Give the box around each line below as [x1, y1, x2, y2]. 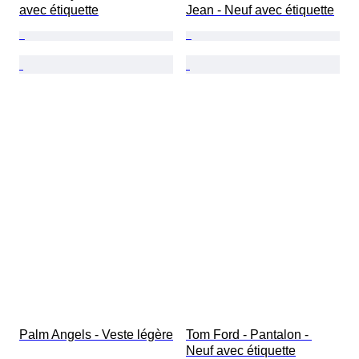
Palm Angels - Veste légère [19, 328, 173, 342]
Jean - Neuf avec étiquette [186, 3, 334, 18]
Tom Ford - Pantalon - [186, 328, 312, 342]
